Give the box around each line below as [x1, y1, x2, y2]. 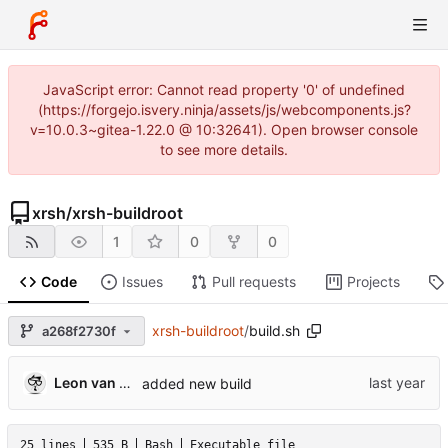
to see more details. [160, 141, 288, 158]
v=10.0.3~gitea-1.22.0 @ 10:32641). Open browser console [30, 121, 418, 138]
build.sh [248, 322, 300, 340]
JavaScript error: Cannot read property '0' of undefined [43, 81, 405, 98]
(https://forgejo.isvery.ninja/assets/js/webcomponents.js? [37, 101, 411, 118]
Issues [121, 273, 163, 291]
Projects [346, 273, 400, 291]
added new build [142, 374, 252, 392]
